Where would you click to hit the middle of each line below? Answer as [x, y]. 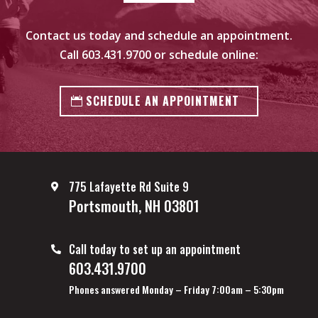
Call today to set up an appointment [155, 249]
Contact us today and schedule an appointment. [159, 35]
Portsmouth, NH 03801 [135, 205]
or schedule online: [204, 54]
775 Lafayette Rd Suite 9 [129, 186]
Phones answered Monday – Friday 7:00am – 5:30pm [177, 289]
